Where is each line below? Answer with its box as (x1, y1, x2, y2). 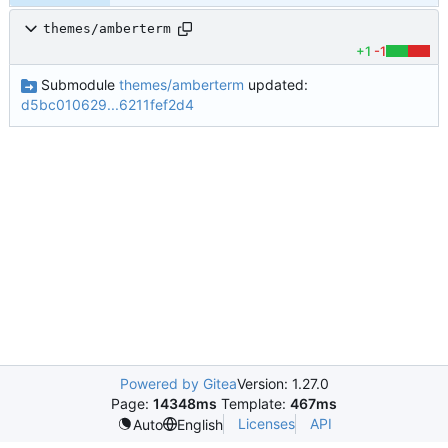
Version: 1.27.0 (236, 375, 329, 392)
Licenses (237, 415, 295, 432)
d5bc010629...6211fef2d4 (20, 96, 194, 114)
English (176, 415, 223, 433)
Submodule (36, 76, 119, 94)
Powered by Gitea (119, 375, 237, 392)
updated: (243, 76, 308, 94)
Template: (217, 395, 290, 412)
